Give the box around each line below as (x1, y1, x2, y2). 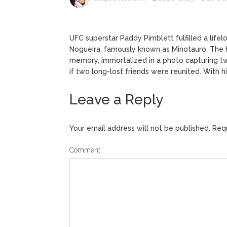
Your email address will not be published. (69, 124, 210, 132)
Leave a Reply (69, 91, 163, 108)
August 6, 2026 (148, 14, 193, 21)
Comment (69, 145, 100, 154)
